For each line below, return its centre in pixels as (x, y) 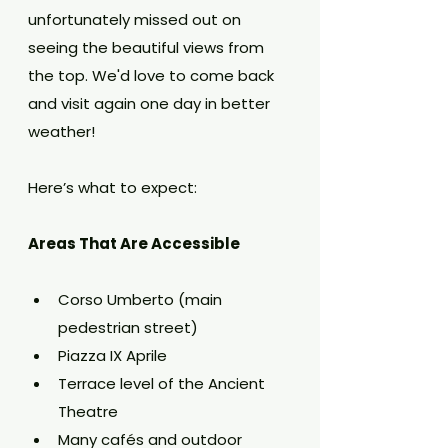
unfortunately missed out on (136, 19)
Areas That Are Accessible (134, 243)
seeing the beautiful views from (148, 47)
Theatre (88, 411)
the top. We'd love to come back (153, 75)
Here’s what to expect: (112, 187)
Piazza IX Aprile (112, 355)
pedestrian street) (128, 327)
